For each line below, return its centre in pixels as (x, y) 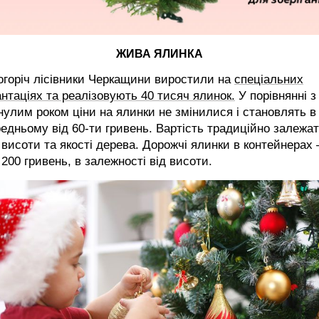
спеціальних (269, 79)
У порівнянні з (276, 95)
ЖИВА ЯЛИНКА (159, 53)
